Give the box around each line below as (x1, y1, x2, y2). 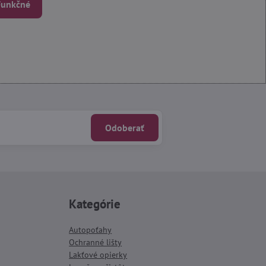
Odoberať (104, 122, 144, 134)
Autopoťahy (69, 224, 112, 235)
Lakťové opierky (69, 249, 128, 260)
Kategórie (69, 196, 121, 212)
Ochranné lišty (69, 237, 122, 248)
